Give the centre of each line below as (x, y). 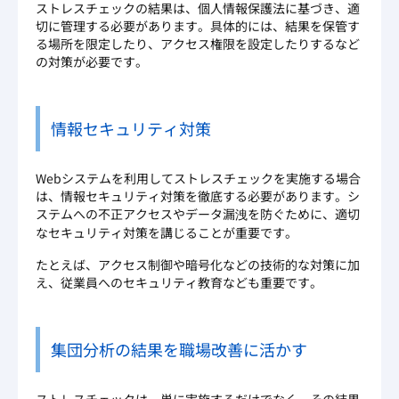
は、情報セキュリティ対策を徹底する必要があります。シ (198, 196)
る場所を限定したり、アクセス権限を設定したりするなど (198, 44)
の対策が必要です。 (92, 62)
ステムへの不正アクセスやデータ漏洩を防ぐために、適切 (198, 214)
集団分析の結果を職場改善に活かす (179, 350)
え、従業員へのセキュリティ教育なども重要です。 (179, 283)
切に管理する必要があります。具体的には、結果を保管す (198, 26)
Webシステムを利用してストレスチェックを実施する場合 (198, 179)
